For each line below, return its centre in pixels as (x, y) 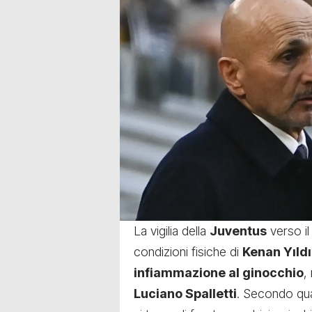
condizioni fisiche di (188, 252)
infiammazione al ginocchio (219, 273)
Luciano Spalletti (185, 294)
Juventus (238, 231)
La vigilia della (172, 231)
